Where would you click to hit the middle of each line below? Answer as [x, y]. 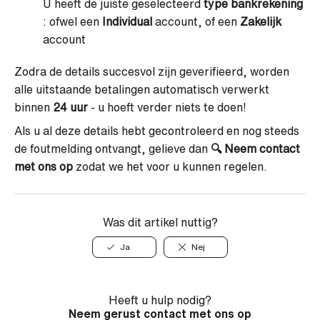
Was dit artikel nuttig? [160, 222]
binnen [32, 107]
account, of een [195, 21]
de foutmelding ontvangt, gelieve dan [111, 149]
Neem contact [261, 149]
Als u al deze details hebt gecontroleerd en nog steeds [157, 131]
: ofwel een [71, 21]
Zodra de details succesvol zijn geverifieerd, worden [152, 71]
